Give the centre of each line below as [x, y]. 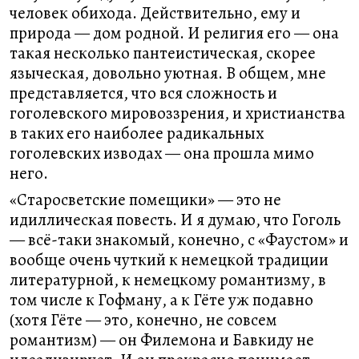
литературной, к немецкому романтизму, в [168, 280]
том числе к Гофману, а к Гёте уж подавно [161, 300]
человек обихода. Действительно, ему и [155, 13]
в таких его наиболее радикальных [137, 133]
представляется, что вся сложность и [143, 93]
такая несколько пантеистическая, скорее [163, 53]
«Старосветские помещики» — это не [145, 200]
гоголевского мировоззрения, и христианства [177, 113]
